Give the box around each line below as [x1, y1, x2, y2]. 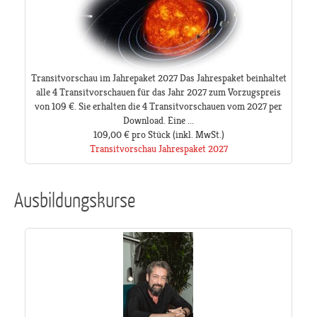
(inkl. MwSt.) [170, 129, 224, 141]
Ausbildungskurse [14, 187, 135, 212]
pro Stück [131, 129, 171, 141]
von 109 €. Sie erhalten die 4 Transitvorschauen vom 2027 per [35, 100, 282, 113]
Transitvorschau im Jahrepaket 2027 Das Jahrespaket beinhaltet [30, 72, 287, 84]
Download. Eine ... [123, 115, 194, 127]
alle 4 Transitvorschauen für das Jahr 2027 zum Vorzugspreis [36, 86, 281, 98]
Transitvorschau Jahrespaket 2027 [89, 143, 228, 155]
